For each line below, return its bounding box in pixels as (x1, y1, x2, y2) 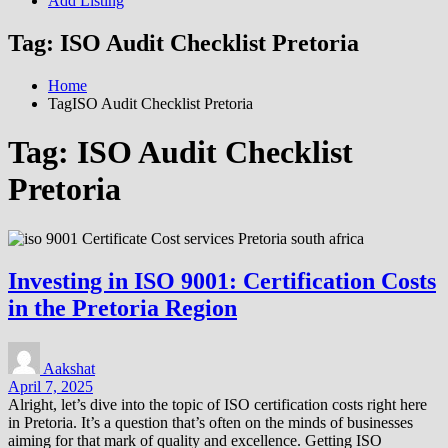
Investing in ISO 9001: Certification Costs (8, 267, 436, 294)
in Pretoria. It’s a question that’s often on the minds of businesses (8, 413, 413, 431)
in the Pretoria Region (8, 294, 237, 321)
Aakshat (43, 359, 95, 377)
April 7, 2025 (8, 377, 93, 395)
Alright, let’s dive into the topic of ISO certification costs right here (8, 395, 427, 413)
